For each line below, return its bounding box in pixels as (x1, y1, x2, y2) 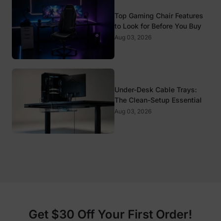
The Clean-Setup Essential (114, 96, 202, 105)
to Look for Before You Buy (114, 21, 202, 30)
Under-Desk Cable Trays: (114, 85, 197, 94)
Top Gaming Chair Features (114, 11, 204, 20)
